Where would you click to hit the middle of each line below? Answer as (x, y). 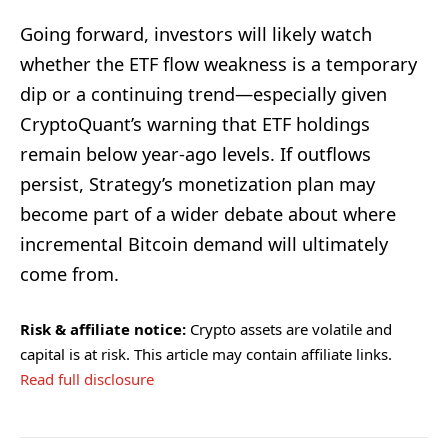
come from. (69, 274)
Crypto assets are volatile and (289, 329)
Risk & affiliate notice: (103, 329)
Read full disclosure (87, 379)
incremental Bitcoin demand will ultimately (204, 244)
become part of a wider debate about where (208, 214)
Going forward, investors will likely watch (196, 34)
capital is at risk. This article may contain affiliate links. (206, 354)
